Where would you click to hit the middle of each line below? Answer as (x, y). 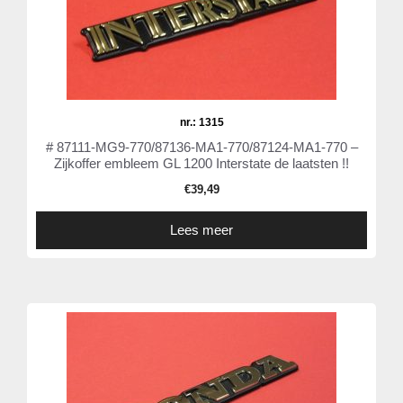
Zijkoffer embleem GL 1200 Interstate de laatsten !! (201, 164)
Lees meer (201, 230)
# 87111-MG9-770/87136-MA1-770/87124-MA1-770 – (201, 148)
